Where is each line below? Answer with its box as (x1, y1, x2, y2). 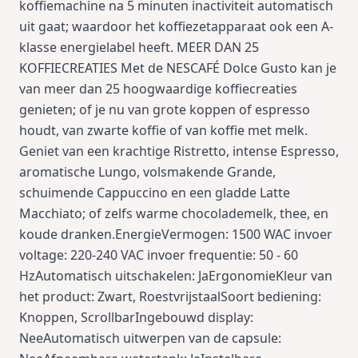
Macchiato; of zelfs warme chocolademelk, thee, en (19, 205, 328, 222)
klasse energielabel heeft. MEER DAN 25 (19, 38, 259, 56)
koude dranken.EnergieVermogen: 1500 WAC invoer (19, 225, 332, 243)
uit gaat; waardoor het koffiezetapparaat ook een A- (19, 18, 333, 35)
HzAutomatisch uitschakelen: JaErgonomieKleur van (19, 267, 332, 284)
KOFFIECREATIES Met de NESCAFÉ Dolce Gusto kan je (19, 59, 336, 77)
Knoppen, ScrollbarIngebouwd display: (19, 308, 253, 326)
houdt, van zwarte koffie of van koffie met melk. (19, 121, 308, 139)
